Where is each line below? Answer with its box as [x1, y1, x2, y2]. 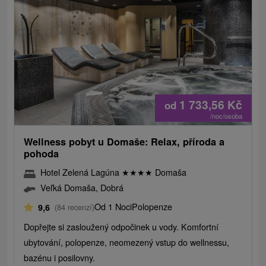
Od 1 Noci [94, 200, 132, 213]
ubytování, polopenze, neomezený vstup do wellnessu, [24, 236, 230, 249]
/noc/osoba [210, 111, 242, 121]
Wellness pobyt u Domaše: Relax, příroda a [24, 135, 225, 149]
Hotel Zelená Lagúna [40, 166, 122, 179]
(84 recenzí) [55, 201, 95, 213]
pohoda [24, 147, 59, 161]
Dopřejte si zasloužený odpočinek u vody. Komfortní [24, 220, 219, 233]
